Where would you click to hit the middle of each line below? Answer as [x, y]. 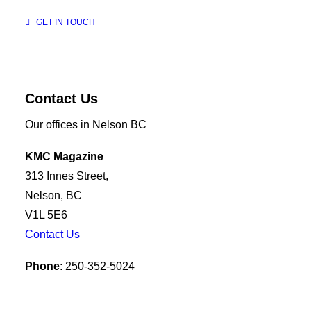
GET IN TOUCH [66, 22]
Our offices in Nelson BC [86, 125]
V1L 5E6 [46, 215]
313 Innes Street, [67, 176]
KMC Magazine [64, 157]
